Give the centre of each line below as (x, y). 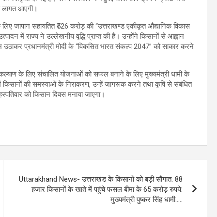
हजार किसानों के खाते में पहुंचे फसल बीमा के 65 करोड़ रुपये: (107, 189)
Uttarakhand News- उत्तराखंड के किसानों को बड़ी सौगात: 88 (101, 179)
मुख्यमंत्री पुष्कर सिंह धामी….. (147, 199)
